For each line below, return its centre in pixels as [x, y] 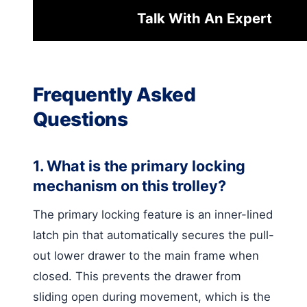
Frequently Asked [114, 94]
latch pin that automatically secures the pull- [153, 235]
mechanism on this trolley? [130, 185]
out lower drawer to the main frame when [146, 255]
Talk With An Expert [204, 18]
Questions [80, 119]
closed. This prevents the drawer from [137, 276]
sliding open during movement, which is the [152, 296]
